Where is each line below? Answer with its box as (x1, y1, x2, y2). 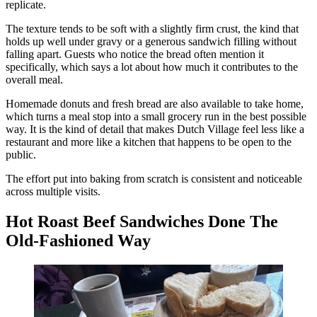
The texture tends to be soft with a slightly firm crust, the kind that (6, 22, 299, 35)
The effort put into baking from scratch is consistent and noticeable (6, 172, 302, 185)
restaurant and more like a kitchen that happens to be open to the (6, 135, 292, 148)
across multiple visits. (6, 185, 100, 197)
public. (6, 148, 36, 161)
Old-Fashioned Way (6, 231, 151, 250)
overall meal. (6, 73, 63, 86)
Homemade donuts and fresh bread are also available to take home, (6, 97, 304, 110)
